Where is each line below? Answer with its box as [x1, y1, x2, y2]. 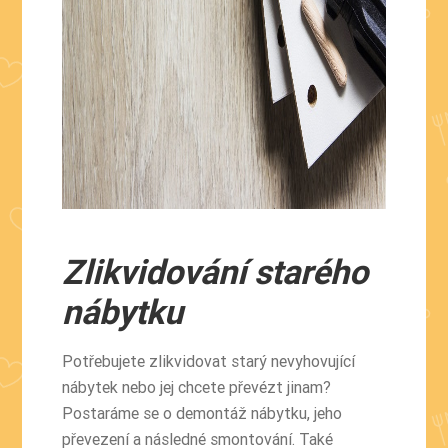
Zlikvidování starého [62, 250, 369, 293]
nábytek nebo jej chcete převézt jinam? [62, 376, 332, 397]
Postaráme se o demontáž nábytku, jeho [62, 402, 343, 423]
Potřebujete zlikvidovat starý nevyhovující [62, 350, 356, 371]
